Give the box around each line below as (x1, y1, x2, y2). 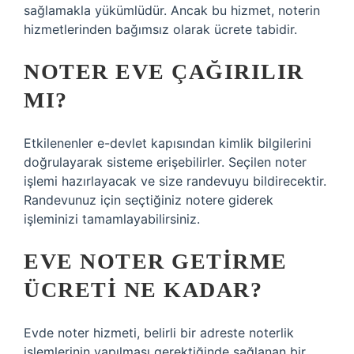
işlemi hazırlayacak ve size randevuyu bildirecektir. (24, 173, 326, 189)
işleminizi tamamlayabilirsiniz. (24, 211, 200, 227)
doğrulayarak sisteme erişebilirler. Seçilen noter (24, 154, 307, 170)
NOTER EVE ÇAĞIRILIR (24, 59, 304, 84)
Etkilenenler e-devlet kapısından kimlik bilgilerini (24, 135, 311, 151)
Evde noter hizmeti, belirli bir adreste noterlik (24, 325, 294, 341)
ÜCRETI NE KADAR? (24, 277, 262, 302)
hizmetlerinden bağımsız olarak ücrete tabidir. (24, 21, 297, 37)
